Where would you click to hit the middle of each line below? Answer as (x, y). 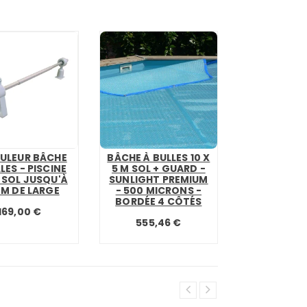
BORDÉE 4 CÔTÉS (159, 201)
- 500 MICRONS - (159, 190)
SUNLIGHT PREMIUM (159, 179)
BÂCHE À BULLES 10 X (159, 157)
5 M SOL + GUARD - (159, 168)
